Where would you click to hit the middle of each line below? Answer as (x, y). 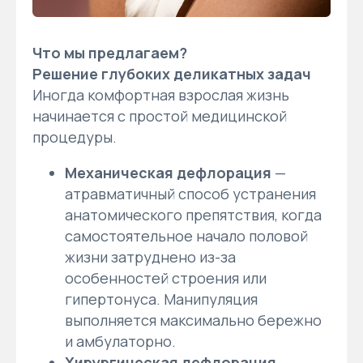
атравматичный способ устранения (190, 193)
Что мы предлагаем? (110, 52)
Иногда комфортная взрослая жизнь (161, 94)
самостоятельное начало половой (186, 235)
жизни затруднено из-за (150, 256)
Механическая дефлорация (168, 172)
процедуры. (75, 137)
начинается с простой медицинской (160, 115)
